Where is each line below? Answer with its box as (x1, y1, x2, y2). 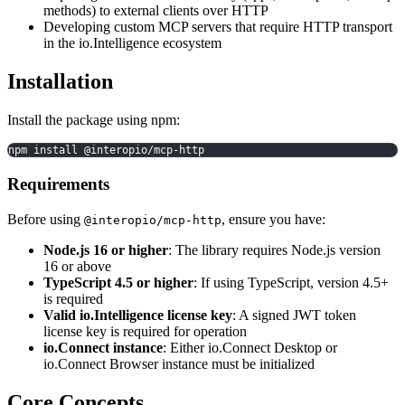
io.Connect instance (43, 339, 163, 355)
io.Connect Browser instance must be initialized (43, 355, 315, 372)
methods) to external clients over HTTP (43, 3, 268, 19)
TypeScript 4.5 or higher (43, 274, 193, 290)
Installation (7, 70, 113, 94)
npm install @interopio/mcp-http (8, 144, 204, 157)
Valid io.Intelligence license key (43, 306, 232, 323)
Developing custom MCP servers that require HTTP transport (43, 19, 392, 35)
